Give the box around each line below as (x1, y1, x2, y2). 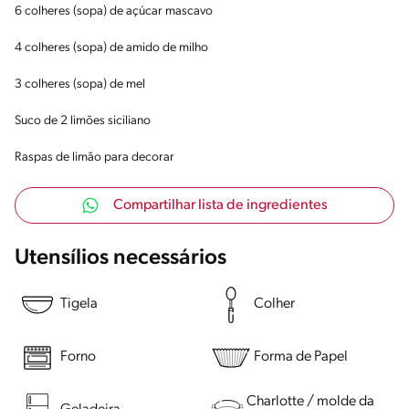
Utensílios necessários (15, 246, 226, 269)
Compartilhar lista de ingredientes (112, 197, 328, 213)
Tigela (60, 297, 98, 312)
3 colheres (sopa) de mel (15, 77, 145, 91)
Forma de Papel (254, 350, 348, 365)
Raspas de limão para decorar (15, 150, 174, 164)
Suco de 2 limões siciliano (15, 113, 151, 128)
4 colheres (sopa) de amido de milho (15, 40, 208, 55)
